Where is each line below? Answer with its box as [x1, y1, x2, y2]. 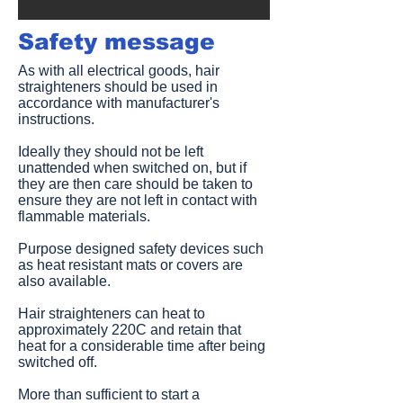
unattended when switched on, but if [18, 160, 246, 175]
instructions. [18, 112, 94, 127]
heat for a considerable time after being [18, 338, 265, 354]
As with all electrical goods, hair [18, 63, 219, 78]
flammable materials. [18, 209, 150, 224]
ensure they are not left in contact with [18, 193, 257, 208]
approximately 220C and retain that [18, 322, 241, 337]
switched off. [18, 354, 97, 370]
